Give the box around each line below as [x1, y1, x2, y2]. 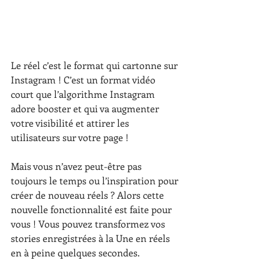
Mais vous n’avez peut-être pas [11, 160, 144, 173]
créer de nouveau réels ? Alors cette [11, 189, 166, 202]
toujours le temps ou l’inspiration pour [11, 174, 181, 187]
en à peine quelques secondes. [11, 246, 142, 259]
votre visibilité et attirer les [11, 116, 131, 130]
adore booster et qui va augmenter [11, 102, 162, 115]
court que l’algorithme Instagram [11, 88, 157, 101]
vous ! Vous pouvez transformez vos [11, 217, 168, 231]
